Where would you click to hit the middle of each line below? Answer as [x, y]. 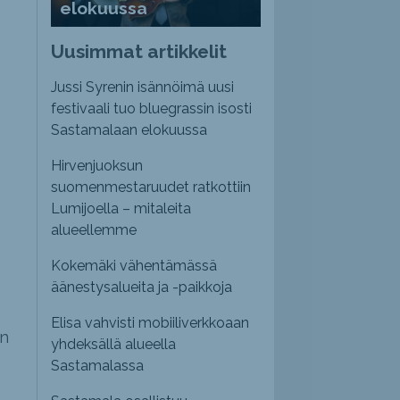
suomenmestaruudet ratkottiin [151, 187]
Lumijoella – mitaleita [121, 209]
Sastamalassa [98, 366]
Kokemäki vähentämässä [134, 266]
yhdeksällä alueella [114, 345]
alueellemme [94, 230]
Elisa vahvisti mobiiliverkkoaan [150, 323]
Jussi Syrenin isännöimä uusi [143, 87]
